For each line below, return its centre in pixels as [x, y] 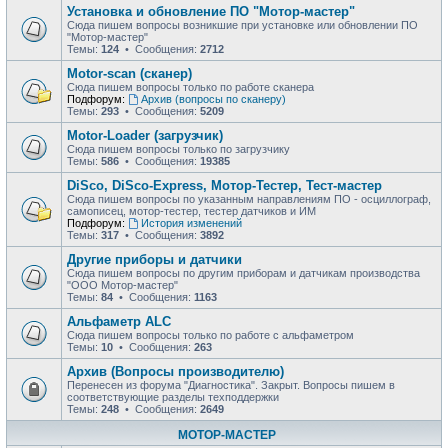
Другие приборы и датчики [154, 259]
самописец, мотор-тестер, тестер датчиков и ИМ [191, 211]
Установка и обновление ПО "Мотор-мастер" [211, 11]
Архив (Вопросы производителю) [175, 371]
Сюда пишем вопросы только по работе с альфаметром [210, 335]
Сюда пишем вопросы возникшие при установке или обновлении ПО [242, 25]
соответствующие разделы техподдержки [173, 397]
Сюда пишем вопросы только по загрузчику [178, 149]
